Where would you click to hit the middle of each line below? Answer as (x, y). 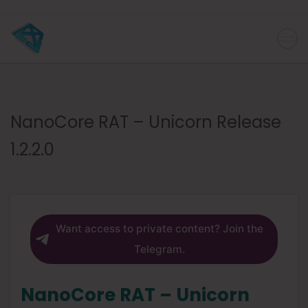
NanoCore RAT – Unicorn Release (146, 122)
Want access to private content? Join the (159, 229)
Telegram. (159, 250)
